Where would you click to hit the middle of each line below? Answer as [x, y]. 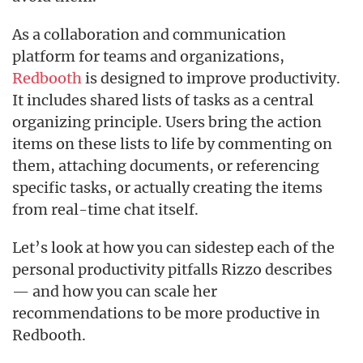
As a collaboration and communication [149, 35]
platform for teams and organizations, [148, 57]
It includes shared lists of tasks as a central [163, 100]
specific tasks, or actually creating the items [167, 188]
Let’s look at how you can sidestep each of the [173, 248]
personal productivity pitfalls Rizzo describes [172, 270]
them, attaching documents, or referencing [166, 166]
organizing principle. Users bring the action [167, 122]
